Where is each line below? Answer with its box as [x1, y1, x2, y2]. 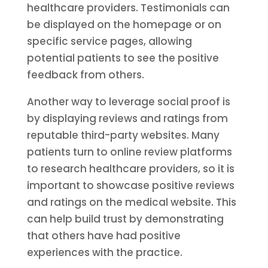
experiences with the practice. [26, 245, 182, 260]
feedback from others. [26, 68, 144, 82]
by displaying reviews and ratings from [26, 111, 228, 126]
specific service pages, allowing [26, 34, 192, 48]
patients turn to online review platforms [26, 145, 232, 159]
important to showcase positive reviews [26, 178, 234, 193]
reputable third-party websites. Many [26, 128, 220, 142]
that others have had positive [26, 229, 181, 243]
